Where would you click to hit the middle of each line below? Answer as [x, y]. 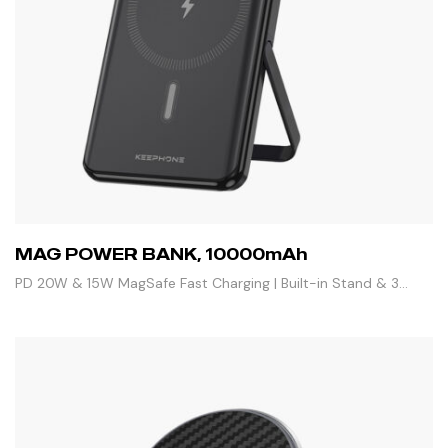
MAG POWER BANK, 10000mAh [161, 253]
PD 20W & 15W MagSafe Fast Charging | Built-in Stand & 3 [207, 282]
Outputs [42, 308]
